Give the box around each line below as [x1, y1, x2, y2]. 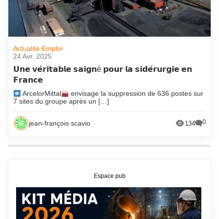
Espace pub [93, 173, 126, 179]
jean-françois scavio [29, 119, 91, 128]
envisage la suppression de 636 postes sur [69, 89, 204, 98]
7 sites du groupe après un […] [13, 97, 109, 106]
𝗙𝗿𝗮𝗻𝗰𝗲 [13, 76, 44, 85]
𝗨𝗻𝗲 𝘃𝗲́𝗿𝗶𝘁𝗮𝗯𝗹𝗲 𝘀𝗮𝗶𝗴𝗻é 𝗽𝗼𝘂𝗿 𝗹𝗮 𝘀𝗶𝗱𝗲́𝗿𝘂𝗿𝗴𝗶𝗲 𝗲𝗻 [13, 65, 193, 74]
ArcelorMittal [21, 89, 62, 98]
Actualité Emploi [13, 44, 63, 53]
